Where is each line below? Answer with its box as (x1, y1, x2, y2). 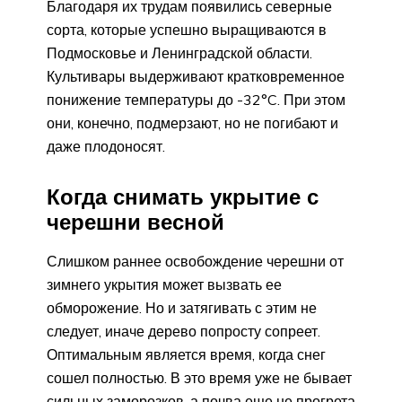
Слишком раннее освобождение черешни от (47, 251, 344, 270)
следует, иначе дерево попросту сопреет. (47, 321, 320, 340)
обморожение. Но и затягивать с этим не (47, 298, 317, 317)
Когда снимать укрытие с (47, 183, 319, 211)
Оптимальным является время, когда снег (47, 345, 326, 363)
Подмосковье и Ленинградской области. (47, 44, 312, 63)
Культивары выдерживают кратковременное (47, 67, 345, 86)
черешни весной (47, 208, 224, 236)
